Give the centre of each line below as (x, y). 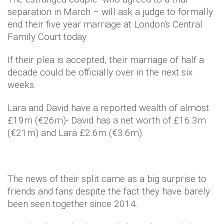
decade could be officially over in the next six (100, 72)
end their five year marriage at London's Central (105, 24)
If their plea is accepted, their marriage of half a (106, 60)
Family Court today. (49, 37)
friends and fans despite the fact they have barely (109, 191)
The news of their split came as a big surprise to (107, 179)
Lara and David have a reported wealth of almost (108, 108)
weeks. (23, 85)
